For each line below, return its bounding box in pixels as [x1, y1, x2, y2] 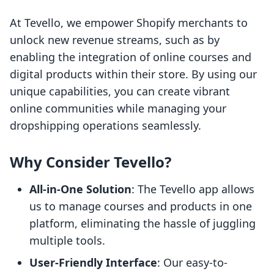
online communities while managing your [10, 101, 226, 116]
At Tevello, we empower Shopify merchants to [10, 15, 248, 31]
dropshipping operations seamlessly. [10, 118, 201, 133]
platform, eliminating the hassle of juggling [29, 216, 256, 231]
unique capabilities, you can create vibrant [10, 84, 230, 99]
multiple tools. [29, 233, 105, 248]
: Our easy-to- [157, 255, 228, 270]
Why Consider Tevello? [10, 152, 171, 172]
